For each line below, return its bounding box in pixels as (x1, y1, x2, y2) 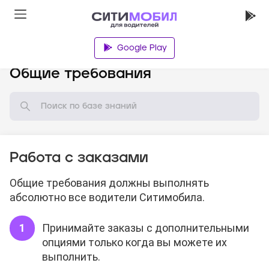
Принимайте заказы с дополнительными (42, 222, 249, 235)
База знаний (26, 47, 79, 56)
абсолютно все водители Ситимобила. (10, 191, 205, 204)
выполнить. (42, 250, 100, 264)
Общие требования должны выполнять (10, 177, 209, 190)
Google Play (116, 44, 167, 52)
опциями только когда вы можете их (42, 236, 227, 249)
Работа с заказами (10, 151, 148, 165)
